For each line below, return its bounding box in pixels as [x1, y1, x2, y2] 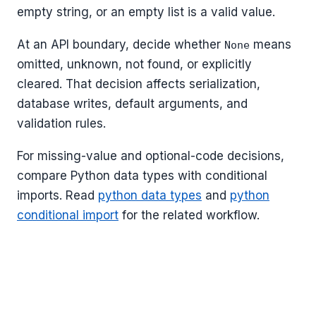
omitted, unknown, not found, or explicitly [17, 56, 252, 71]
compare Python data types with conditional [17, 168, 267, 183]
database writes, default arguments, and [17, 96, 248, 111]
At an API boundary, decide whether [17, 37, 224, 51]
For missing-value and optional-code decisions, [17, 148, 284, 163]
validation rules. [17, 116, 106, 130]
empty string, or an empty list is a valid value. [17, 5, 275, 19]
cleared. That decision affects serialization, [17, 76, 260, 91]
